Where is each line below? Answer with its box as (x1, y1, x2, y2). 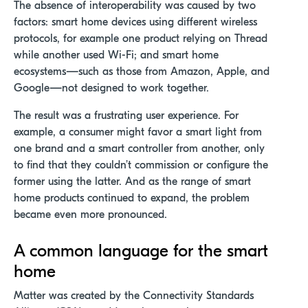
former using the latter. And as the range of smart (14, 175, 251, 188)
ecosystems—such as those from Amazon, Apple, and (14, 65, 269, 78)
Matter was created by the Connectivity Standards (14, 289, 254, 302)
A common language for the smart (14, 241, 268, 262)
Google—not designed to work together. (14, 82, 209, 95)
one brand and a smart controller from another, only (14, 142, 265, 155)
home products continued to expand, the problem (14, 192, 250, 205)
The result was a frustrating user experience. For (14, 109, 239, 122)
